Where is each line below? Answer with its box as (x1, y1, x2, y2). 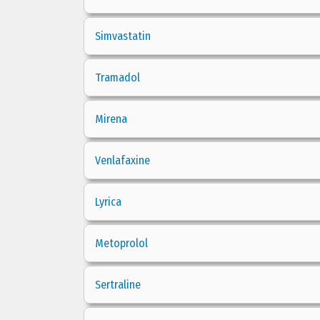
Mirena (95, 112, 127, 126)
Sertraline (95, 278, 141, 291)
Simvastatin (95, 29, 151, 43)
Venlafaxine (95, 154, 150, 167)
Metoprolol (95, 236, 148, 250)
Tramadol (95, 71, 140, 84)
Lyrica (95, 195, 121, 209)
